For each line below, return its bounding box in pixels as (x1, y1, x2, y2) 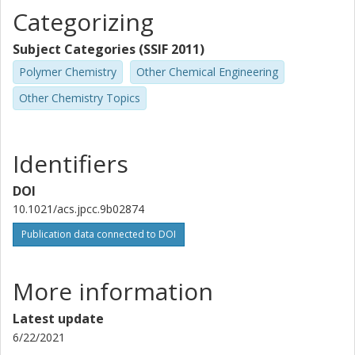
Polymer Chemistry (19, 64, 116, 79)
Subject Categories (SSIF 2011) (13, 40, 204, 58)
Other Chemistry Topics (19, 90, 140, 105)
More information (13, 274, 213, 307)
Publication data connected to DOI (21, 227, 176, 241)
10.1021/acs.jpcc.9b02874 (13, 200, 144, 216)
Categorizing (13, 6, 154, 38)
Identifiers (13, 147, 128, 180)
